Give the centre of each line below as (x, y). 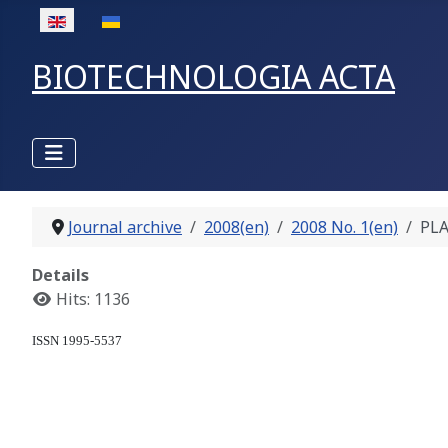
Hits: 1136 (93, 299)
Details (60, 275)
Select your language (109, 19)
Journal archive (125, 227)
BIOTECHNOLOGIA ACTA (213, 76)
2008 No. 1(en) (344, 227)
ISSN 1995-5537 (77, 341)
